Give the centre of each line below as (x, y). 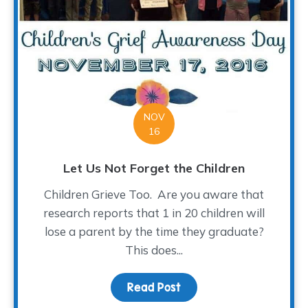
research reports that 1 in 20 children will (154, 213)
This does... (154, 250)
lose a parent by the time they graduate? (154, 232)
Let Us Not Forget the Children (154, 168)
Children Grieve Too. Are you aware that (154, 195)
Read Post (154, 288)
